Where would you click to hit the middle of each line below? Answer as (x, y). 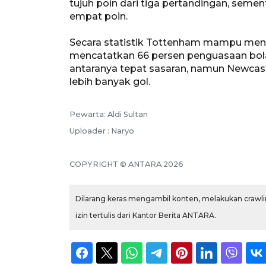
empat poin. (99, 16)
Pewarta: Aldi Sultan (109, 114)
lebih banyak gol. (110, 81)
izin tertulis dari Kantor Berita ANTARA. (146, 215)
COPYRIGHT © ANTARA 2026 (126, 164)
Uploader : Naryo (102, 131)
